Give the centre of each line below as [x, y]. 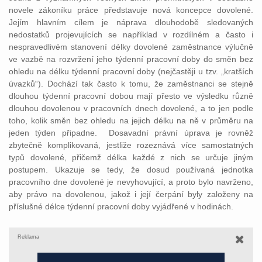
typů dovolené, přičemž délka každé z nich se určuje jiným [131, 157]
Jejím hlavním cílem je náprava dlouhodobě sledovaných [131, 22]
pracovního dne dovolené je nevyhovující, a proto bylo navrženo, [131, 182]
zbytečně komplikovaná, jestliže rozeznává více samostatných [131, 145]
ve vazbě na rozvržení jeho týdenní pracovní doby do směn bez [131, 59]
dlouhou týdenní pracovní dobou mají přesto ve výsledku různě [131, 96]
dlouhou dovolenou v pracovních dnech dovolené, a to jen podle [131, 108]
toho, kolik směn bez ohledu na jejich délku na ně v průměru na [131, 120]
